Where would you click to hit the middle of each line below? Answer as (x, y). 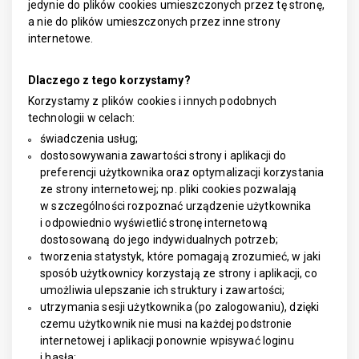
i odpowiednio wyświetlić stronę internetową (154, 223)
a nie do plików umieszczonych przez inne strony (154, 22)
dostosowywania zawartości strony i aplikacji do (163, 155)
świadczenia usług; (89, 139)
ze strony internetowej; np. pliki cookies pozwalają (169, 189)
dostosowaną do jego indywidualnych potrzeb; (159, 240)
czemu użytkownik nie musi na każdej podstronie (166, 324)
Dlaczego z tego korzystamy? (109, 80)
